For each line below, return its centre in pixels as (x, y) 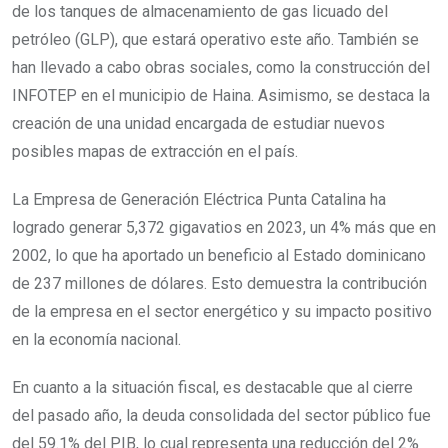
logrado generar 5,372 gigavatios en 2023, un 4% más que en (224, 227)
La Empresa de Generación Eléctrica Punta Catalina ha (199, 199)
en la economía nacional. (96, 339)
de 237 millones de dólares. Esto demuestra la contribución (219, 283)
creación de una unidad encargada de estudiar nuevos (198, 123)
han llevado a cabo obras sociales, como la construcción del (221, 67)
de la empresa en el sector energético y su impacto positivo (222, 311)
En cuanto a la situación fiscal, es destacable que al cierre (212, 387)
